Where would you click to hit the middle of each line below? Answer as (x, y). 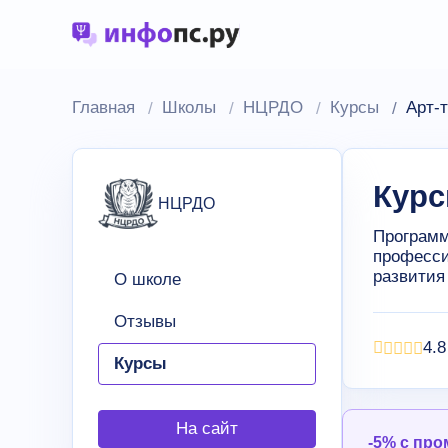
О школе (147, 279)
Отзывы (145, 321)
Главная (103, 107)
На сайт (207, 428)
